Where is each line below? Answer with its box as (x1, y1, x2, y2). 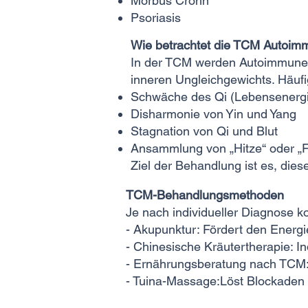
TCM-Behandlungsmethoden (126, 188, 284, 202)
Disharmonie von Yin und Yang (131, 107, 296, 121)
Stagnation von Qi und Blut (131, 124, 278, 138)
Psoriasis (131, 10, 181, 25)
